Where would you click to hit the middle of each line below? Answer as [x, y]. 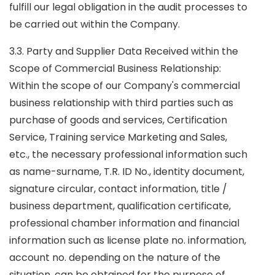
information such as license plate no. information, [128, 240]
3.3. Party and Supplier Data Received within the [124, 51]
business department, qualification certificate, [120, 206]
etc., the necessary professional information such [128, 154]
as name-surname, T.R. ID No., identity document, [127, 172]
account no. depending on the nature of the [115, 258]
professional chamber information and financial [124, 223]
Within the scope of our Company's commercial [125, 86]
